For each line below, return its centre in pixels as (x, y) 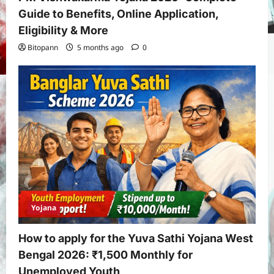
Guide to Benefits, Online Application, (118, 14)
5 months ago (100, 48)
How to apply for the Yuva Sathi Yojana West (136, 238)
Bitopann (43, 48)
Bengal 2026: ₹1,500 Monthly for (106, 254)
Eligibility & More (63, 31)
